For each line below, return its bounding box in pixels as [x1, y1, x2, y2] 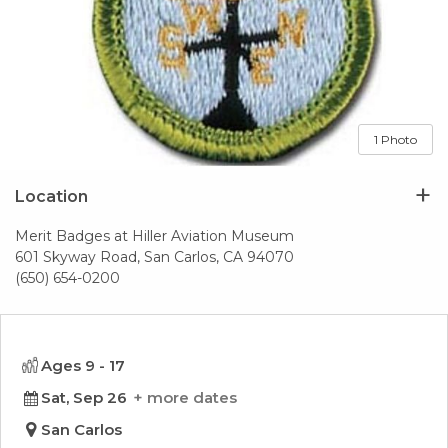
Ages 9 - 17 [41, 356, 125, 376]
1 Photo [374, 132, 417, 148]
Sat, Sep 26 [41, 388, 131, 408]
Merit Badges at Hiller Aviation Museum [15, 227, 294, 246]
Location [15, 187, 88, 207]
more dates [147, 388, 237, 408]
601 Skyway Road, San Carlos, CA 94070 [15, 248, 294, 267]
